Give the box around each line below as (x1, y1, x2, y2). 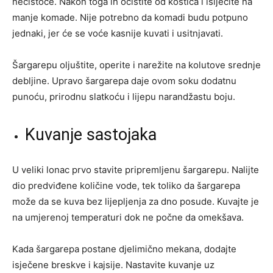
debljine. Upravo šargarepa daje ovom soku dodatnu (12, 74, 236, 87)
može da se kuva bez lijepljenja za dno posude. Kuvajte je (12, 195, 259, 207)
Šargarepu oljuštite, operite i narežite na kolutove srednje (12, 58, 261, 71)
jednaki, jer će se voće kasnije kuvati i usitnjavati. (12, 27, 223, 39)
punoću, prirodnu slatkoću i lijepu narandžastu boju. (12, 90, 235, 102)
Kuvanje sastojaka (25, 124, 157, 144)
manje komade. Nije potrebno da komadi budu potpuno (12, 11, 248, 23)
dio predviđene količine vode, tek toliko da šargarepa (12, 179, 240, 191)
